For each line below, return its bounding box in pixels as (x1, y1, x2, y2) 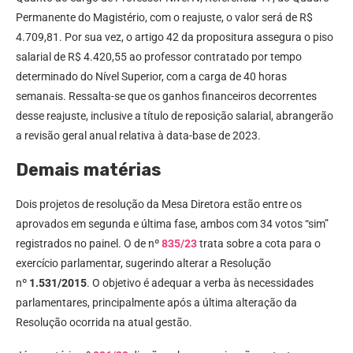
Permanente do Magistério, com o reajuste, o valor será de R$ (16, 11, 313, 24)
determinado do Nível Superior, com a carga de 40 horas (16, 70, 287, 84)
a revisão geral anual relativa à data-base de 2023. (16, 129, 261, 143)
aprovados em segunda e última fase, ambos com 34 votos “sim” (16, 217, 329, 231)
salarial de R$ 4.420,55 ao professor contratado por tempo (16, 50, 302, 64)
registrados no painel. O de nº (16, 237, 162, 251)
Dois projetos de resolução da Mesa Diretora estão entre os (16, 198, 302, 211)
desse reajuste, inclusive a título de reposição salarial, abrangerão (16, 110, 333, 123)
